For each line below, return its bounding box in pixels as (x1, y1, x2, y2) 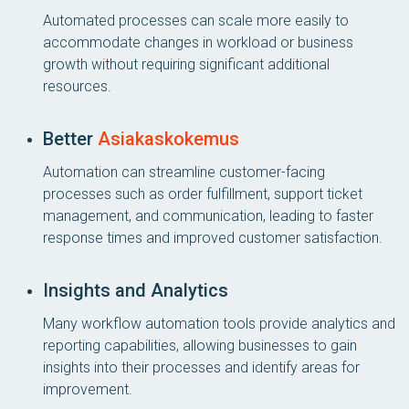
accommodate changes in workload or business (43, 34, 353, 51)
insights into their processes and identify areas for (43, 359, 360, 376)
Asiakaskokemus (98, 128, 239, 150)
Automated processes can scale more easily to (43, 12, 349, 29)
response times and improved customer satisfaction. (43, 229, 383, 246)
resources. (43, 78, 111, 95)
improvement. (43, 381, 132, 398)
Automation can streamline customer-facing (43, 163, 325, 181)
